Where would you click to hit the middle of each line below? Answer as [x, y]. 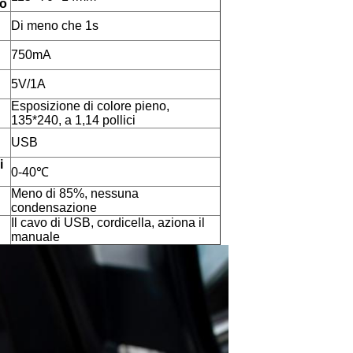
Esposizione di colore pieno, [90, 106]
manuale [35, 237]
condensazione [54, 208]
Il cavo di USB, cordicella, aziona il [108, 223]
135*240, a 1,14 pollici [73, 120]
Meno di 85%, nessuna [74, 193]
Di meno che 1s [54, 26]
